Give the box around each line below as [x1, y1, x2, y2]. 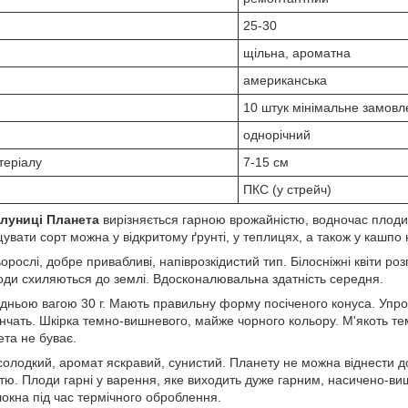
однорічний [243, 127, 311, 143]
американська [243, 73, 327, 88]
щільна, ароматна [243, 46, 351, 61]
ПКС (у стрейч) [243, 182, 331, 198]
